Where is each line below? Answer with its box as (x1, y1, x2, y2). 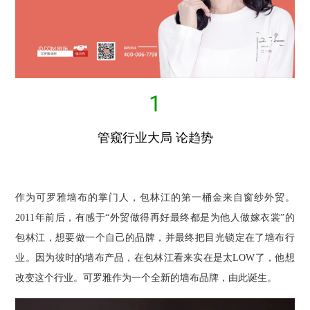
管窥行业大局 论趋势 (97, 130, 213, 145)
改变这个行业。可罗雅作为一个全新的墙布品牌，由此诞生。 (15, 273, 277, 284)
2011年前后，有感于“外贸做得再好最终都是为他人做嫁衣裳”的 (15, 212, 295, 224)
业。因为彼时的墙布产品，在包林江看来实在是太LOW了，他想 (15, 253, 295, 264)
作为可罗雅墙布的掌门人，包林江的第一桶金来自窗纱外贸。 (15, 192, 295, 203)
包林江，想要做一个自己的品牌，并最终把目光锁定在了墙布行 (15, 232, 295, 244)
